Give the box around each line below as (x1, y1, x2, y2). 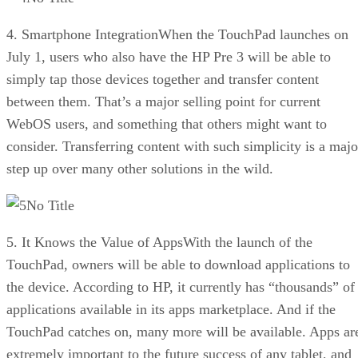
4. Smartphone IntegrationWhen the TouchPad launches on (6, 26, 348, 42)
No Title (26, 197, 74, 213)
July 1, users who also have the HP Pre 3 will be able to (6, 48, 331, 65)
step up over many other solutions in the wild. (6, 160, 273, 177)
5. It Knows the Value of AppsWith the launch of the (6, 233, 312, 250)
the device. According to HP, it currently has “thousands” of (6, 278, 355, 295)
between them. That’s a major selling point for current (6, 93, 320, 109)
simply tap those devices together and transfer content (6, 70, 319, 87)
